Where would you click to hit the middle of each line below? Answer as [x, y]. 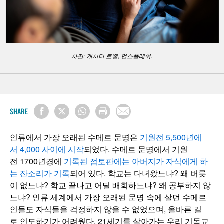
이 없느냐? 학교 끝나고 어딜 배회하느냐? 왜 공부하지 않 [110, 185]
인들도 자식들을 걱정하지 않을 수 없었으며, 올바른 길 [106, 209]
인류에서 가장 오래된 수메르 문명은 [75, 137]
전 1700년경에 [37, 161]
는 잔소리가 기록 [40, 173]
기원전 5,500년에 [171, 137]
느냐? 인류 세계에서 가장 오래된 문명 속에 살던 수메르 [108, 197]
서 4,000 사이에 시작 [47, 149]
